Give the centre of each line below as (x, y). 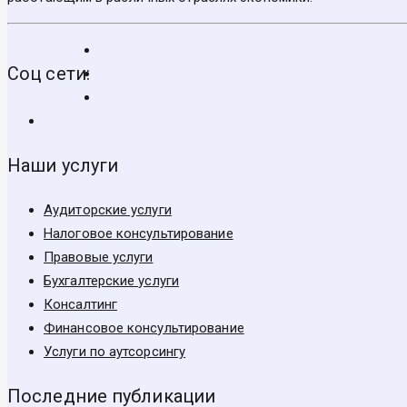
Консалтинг (80, 305)
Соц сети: (49, 74)
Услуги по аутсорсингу (115, 352)
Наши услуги (63, 166)
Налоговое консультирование (139, 234)
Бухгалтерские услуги (111, 281)
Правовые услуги (99, 258)
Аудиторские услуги (108, 210)
